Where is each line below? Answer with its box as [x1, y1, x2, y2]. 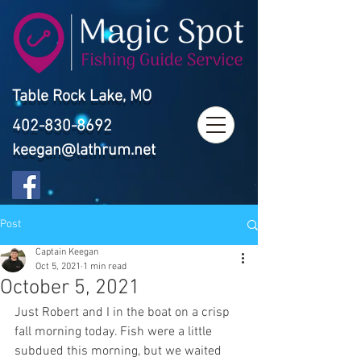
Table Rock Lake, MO [12, 87, 151, 106]
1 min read [83, 261, 127, 272]
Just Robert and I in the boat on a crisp [15, 305, 233, 321]
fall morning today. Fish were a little [15, 324, 215, 340]
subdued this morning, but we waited [15, 343, 225, 359]
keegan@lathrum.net [12, 141, 156, 160]
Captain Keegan [35, 247, 98, 258]
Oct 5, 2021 [35, 261, 81, 272]
